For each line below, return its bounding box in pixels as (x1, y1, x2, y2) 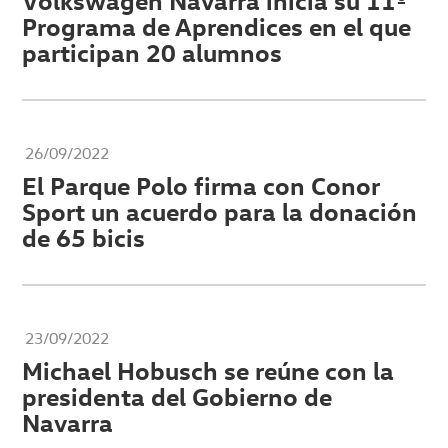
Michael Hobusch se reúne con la (22, 355, 395, 386)
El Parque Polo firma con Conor (22, 170, 381, 201)
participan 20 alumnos (22, 37, 283, 68)
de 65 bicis (22, 222, 146, 253)
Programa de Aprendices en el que (22, 11, 412, 42)
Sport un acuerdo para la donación (22, 196, 418, 227)
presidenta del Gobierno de (22, 381, 333, 412)
